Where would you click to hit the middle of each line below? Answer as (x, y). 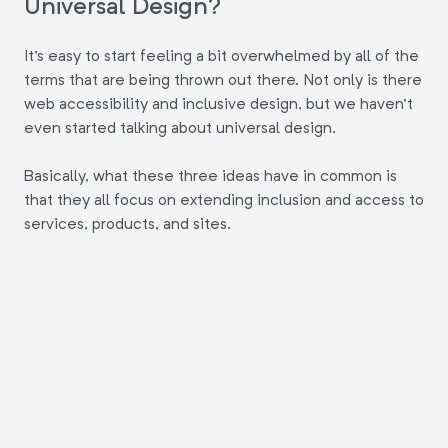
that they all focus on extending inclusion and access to (224, 200)
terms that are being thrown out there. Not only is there (223, 80)
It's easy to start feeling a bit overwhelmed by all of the (221, 56)
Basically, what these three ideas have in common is (210, 176)
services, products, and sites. (127, 224)
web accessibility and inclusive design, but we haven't (218, 104)
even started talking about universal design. (180, 128)
